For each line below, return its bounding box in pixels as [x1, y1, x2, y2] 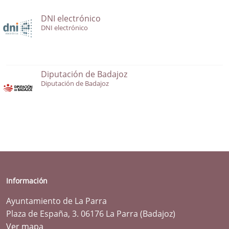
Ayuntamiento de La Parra [6, 195, 107, 207]
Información [6, 176, 48, 186]
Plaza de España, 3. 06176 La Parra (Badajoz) [6, 208, 175, 220]
